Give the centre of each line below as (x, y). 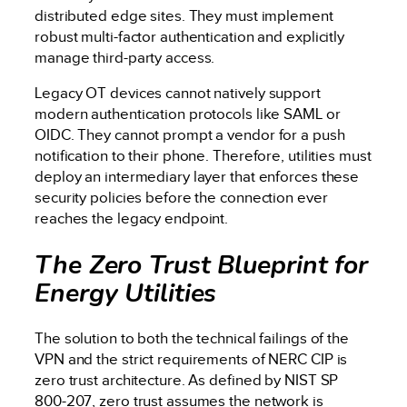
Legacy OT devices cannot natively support (178, 94)
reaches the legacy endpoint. (132, 219)
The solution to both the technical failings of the (192, 338)
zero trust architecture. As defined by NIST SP (187, 380)
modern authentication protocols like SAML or (188, 114)
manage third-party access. (125, 57)
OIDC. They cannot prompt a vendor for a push (190, 135)
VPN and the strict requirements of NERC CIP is (191, 359)
